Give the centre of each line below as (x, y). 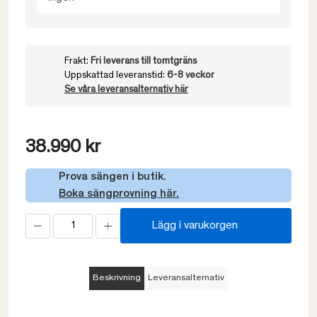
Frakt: (77, 62)
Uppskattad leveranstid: (115, 76)
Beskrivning (117, 278)
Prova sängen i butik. (113, 177)
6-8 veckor (190, 76)
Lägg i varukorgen (195, 226)
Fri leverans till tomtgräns (143, 62)
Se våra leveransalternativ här (126, 90)
